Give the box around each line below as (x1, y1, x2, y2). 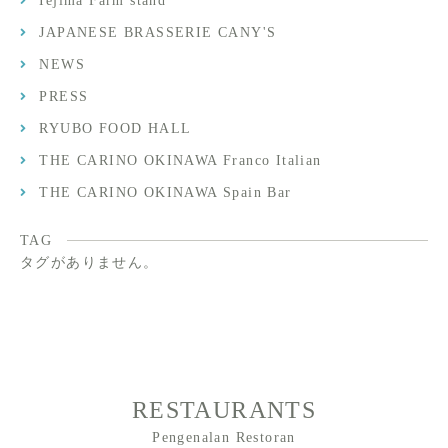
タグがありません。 (20, 255, 159, 271)
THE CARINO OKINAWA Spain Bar (39, 185, 292, 201)
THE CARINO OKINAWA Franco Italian (39, 153, 322, 169)
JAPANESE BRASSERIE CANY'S (39, 25, 277, 41)
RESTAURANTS (131, 397, 317, 424)
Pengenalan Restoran (152, 430, 296, 446)
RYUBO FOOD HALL (39, 121, 192, 137)
